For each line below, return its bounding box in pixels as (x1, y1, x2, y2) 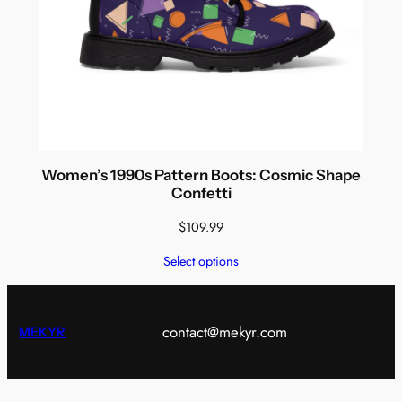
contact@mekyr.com (162, 320, 287, 343)
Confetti (170, 183, 232, 202)
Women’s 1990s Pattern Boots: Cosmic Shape (41, 165, 361, 184)
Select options (163, 251, 239, 270)
